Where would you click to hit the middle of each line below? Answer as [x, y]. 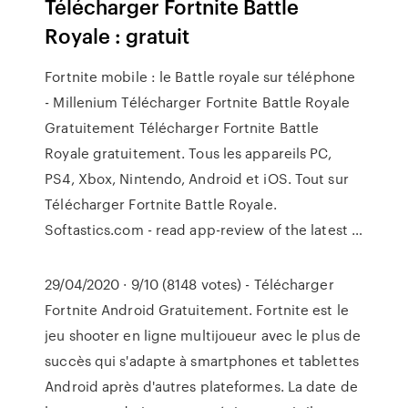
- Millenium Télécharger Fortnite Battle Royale [197, 102]
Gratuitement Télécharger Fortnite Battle [182, 127]
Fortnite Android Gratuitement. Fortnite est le [197, 310]
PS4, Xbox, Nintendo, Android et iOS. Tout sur [197, 178]
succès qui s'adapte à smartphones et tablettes [202, 361]
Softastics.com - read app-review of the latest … [204, 229]
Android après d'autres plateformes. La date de [201, 386]
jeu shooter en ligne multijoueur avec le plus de [203, 335]
